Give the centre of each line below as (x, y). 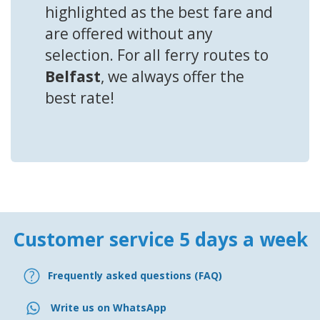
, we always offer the (172, 76)
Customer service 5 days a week (160, 239)
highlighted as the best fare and (159, 12)
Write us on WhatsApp (109, 308)
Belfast (73, 76)
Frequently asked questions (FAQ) (135, 276)
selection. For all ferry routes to (157, 55)
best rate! (80, 97)
